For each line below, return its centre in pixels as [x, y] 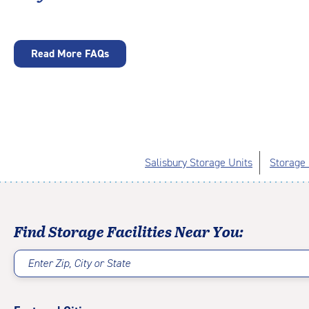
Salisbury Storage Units [199, 162]
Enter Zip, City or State [79, 263]
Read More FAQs [70, 53]
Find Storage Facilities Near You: [129, 231]
